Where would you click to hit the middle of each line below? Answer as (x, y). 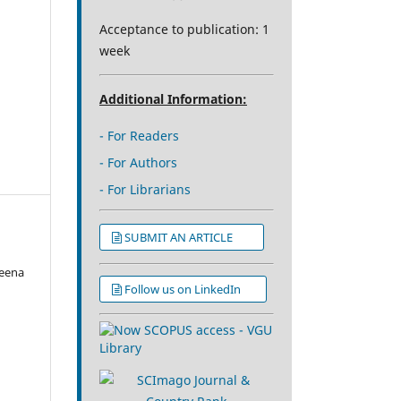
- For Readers (139, 135)
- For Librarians (145, 189)
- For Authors (138, 162)
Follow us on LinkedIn (190, 289)
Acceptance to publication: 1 (184, 29)
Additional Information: (173, 98)
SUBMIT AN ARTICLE (188, 237)
